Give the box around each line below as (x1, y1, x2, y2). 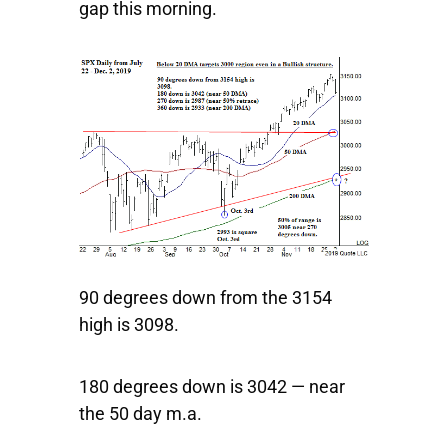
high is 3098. (79, 313, 179, 335)
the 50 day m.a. (79, 402, 202, 424)
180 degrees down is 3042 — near (79, 375, 345, 397)
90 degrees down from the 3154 (79, 286, 332, 308)
